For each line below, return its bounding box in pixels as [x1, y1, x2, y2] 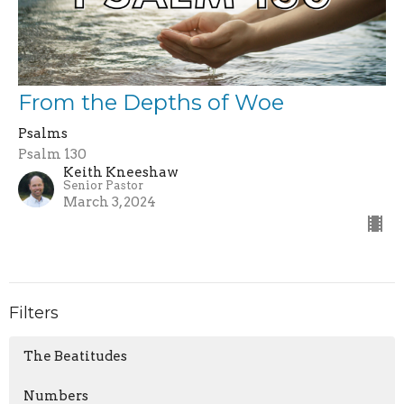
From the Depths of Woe [18, 89, 284, 116]
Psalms [18, 125, 68, 142]
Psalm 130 [18, 146, 87, 163]
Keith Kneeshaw [63, 164, 179, 181]
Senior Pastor [63, 179, 143, 193]
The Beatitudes [23, 347, 127, 364]
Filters [9, 303, 59, 324]
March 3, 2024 [63, 194, 156, 211]
